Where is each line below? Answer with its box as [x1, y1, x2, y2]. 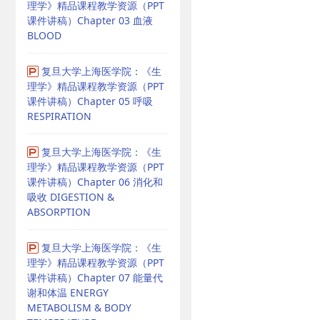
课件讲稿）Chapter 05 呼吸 [27, 94, 153, 108]
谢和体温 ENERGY [27, 286, 109, 299]
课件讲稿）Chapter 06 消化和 [27, 175, 163, 189]
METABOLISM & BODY [27, 301, 131, 314]
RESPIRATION [27, 109, 91, 123]
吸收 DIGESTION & [27, 190, 114, 204]
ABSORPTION [27, 205, 91, 219]
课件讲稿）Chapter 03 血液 [27, 14, 153, 27]
